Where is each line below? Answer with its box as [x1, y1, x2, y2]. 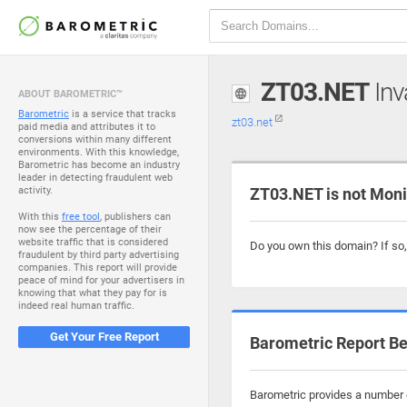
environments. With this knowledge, [18, 146, 179, 158]
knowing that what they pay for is [18, 287, 167, 299]
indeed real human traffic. [18, 300, 134, 312]
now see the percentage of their [18, 223, 162, 235]
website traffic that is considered [18, 236, 168, 248]
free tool [62, 211, 100, 223]
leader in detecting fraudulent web [18, 172, 173, 184]
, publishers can [100, 211, 171, 223]
